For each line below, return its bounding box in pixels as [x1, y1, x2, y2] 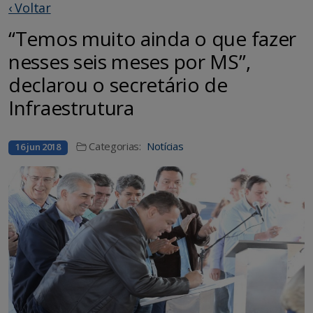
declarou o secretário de [8, 71, 228, 99]
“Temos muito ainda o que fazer [8, 25, 297, 52]
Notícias [146, 139, 184, 154]
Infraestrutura [8, 94, 134, 122]
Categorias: [89, 139, 141, 154]
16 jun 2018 [15, 140, 61, 154]
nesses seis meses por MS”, [8, 48, 251, 75]
